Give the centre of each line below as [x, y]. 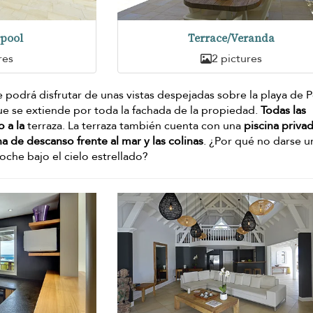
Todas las [284, 110]
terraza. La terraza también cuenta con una [134, 125]
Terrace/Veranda [231, 38]
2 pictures [236, 58]
